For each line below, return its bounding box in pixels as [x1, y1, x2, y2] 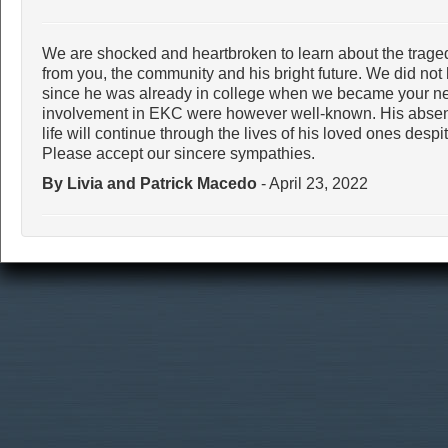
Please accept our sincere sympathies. [42, 145, 315, 162]
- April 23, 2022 [257, 175, 368, 192]
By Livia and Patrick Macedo [42, 175, 257, 192]
